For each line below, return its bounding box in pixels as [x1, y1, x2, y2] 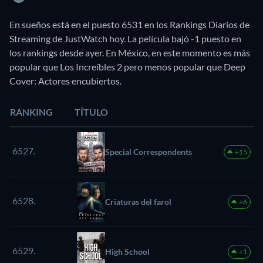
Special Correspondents [105, 146, 192, 157]
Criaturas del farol [105, 196, 171, 207]
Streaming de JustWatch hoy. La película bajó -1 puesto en [9, 32, 241, 44]
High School [105, 246, 150, 257]
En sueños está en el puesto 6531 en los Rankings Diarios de [9, 18, 249, 30]
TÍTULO [75, 106, 108, 117]
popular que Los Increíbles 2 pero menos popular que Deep [9, 60, 245, 72]
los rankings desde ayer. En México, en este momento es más [9, 46, 250, 58]
